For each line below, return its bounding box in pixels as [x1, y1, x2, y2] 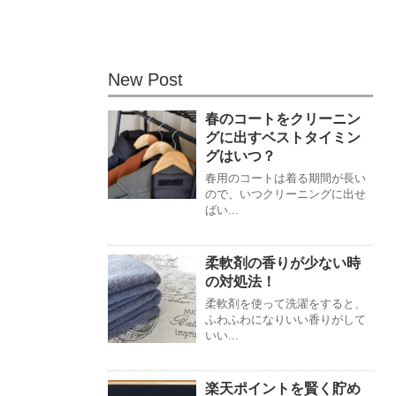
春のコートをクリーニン [205, 111, 361, 127]
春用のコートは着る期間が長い [205, 171, 366, 186]
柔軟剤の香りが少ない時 [205, 255, 361, 271]
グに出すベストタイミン [205, 130, 361, 146]
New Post [108, 70, 183, 90]
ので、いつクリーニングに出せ [205, 187, 366, 202]
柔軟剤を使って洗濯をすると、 [205, 297, 366, 311]
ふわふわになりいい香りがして [205, 313, 366, 327]
